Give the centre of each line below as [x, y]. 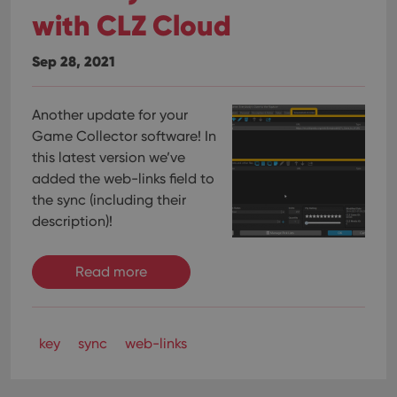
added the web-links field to [123, 179]
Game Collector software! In [124, 136]
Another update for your [110, 115]
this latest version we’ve [109, 157]
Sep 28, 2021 [74, 61]
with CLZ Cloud [132, 25]
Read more [111, 272]
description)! [72, 221]
